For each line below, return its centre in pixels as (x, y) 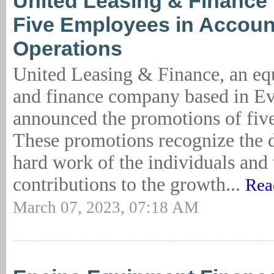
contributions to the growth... (129, 184)
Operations (68, 48)
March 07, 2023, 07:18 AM (106, 207)
